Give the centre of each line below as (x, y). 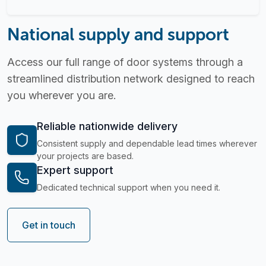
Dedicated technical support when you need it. (129, 187)
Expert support (75, 170)
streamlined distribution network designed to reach (131, 78)
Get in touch (49, 225)
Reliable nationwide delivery (107, 126)
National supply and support (118, 34)
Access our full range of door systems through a (125, 62)
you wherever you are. (61, 95)
